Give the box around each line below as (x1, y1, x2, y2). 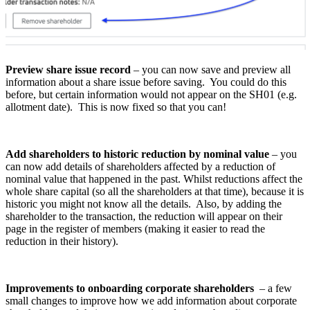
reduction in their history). (6, 235, 118, 247)
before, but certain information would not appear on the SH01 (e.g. (6, 88, 297, 100)
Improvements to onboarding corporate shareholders (6, 282, 257, 294)
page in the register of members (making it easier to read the (6, 222, 265, 235)
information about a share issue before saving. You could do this (6, 75, 286, 88)
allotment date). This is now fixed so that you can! (6, 100, 226, 113)
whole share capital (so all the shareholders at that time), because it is (6, 185, 304, 197)
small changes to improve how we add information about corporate (6, 294, 297, 307)
